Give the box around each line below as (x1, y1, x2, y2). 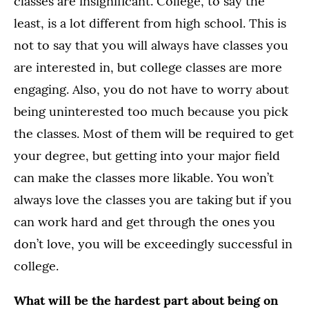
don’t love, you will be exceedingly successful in (14, 236, 292, 252)
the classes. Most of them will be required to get (14, 126, 294, 142)
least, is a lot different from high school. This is (14, 15, 286, 32)
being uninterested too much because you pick (14, 103, 288, 120)
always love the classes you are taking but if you (14, 192, 292, 208)
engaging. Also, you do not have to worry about (14, 81, 289, 98)
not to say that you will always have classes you (14, 37, 288, 54)
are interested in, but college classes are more (14, 59, 282, 76)
